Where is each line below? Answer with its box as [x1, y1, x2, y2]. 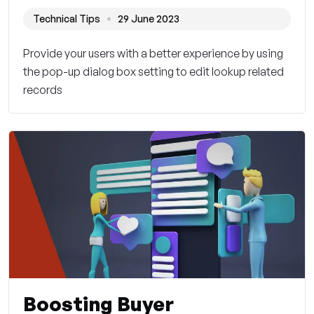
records [23, 83, 62, 97]
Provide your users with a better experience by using [23, 46, 283, 61]
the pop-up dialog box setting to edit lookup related [23, 64, 284, 79]
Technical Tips [33, 13, 100, 25]
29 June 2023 [118, 13, 179, 25]
